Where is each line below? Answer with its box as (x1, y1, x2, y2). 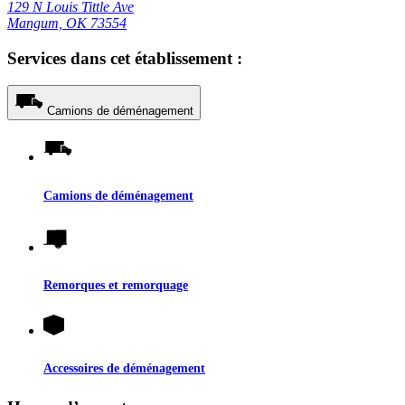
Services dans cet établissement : (7, 48, 242, 68)
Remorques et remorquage (43, 277, 188, 292)
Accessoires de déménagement (43, 360, 205, 375)
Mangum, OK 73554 (7, 15, 127, 32)
